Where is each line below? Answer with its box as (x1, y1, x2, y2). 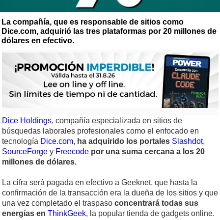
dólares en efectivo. (1, 36, 74, 45)
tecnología (2, 137, 40, 146)
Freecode (55, 147, 89, 156)
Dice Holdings (2, 116, 52, 125)
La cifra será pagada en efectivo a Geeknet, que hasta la (2, 178, 197, 187)
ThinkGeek (48, 209, 86, 218)
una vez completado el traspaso (2, 199, 114, 208)
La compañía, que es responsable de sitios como (1, 18, 184, 27)
